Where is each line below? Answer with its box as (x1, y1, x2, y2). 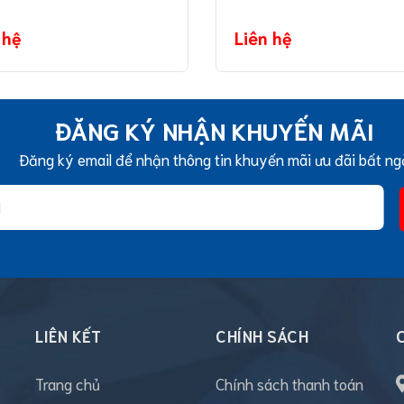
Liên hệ (234, 26, 292, 49)
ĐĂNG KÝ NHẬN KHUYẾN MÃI (54, 114, 374, 145)
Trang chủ (35, 373, 100, 393)
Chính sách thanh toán (216, 373, 363, 393)
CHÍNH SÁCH (216, 326, 308, 345)
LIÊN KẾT (35, 326, 101, 345)
